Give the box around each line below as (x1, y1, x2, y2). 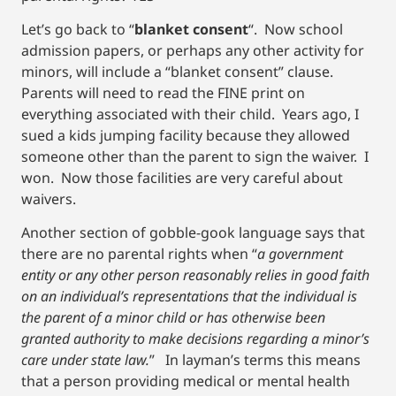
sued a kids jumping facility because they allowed (21, 125, 350, 145)
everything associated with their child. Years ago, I (21, 103, 359, 124)
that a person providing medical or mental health (21, 371, 350, 392)
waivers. (21, 188, 80, 209)
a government (257, 244, 343, 264)
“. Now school (248, 19, 343, 39)
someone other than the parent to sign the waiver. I (21, 146, 369, 166)
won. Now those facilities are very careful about (21, 167, 343, 187)
